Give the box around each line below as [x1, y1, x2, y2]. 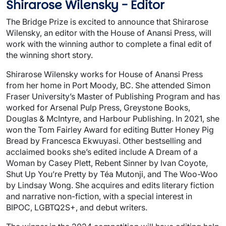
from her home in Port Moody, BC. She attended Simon [6, 80, 210, 90]
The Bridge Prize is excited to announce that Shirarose [6, 16, 208, 27]
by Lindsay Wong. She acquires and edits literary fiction [6, 180, 214, 190]
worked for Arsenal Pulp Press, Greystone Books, [6, 102, 190, 112]
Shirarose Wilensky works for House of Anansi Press [6, 69, 203, 79]
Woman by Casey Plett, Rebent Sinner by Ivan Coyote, [6, 157, 208, 168]
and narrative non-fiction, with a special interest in [6, 191, 192, 201]
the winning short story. [6, 49, 93, 60]
